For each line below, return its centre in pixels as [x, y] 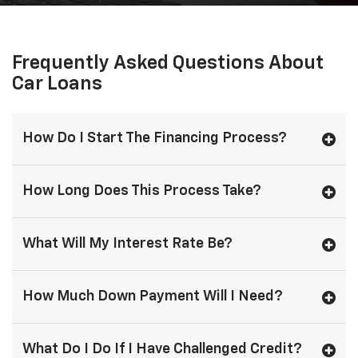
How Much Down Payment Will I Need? [153, 297]
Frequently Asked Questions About [168, 64]
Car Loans [57, 84]
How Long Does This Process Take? [142, 191]
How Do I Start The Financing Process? [155, 139]
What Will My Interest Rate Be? [127, 244]
